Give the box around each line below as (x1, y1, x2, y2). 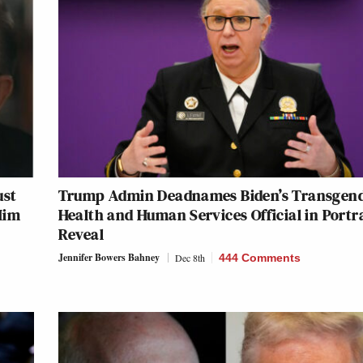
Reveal (58, 223, 104, 246)
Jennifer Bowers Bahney (58, 250, 160, 265)
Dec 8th (174, 251, 205, 265)
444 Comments (218, 251, 301, 265)
